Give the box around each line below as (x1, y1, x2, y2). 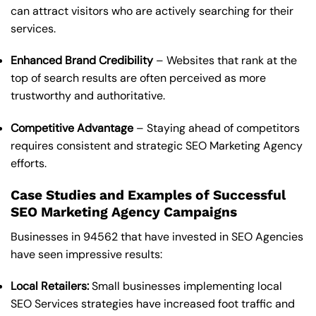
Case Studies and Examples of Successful (11, 186, 286, 203)
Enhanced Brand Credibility (11, 53, 153, 68)
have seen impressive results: (11, 246, 162, 262)
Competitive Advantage (11, 121, 133, 136)
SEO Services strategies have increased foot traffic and (11, 296, 295, 312)
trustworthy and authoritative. (11, 88, 165, 104)
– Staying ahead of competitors (133, 121, 300, 136)
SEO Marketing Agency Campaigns (11, 203, 237, 220)
